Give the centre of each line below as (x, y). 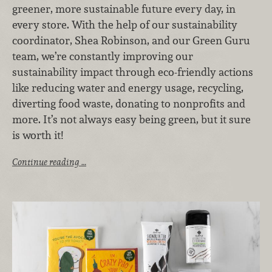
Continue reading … (49, 162)
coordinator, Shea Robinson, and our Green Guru (131, 40)
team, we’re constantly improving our (103, 56)
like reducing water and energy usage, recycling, (128, 87)
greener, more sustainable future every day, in (124, 8)
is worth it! (38, 135)
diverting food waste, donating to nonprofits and (129, 103)
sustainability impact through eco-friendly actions (133, 72)
